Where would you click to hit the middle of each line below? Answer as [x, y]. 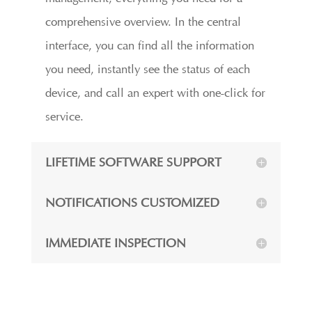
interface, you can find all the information [149, 45]
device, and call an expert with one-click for [155, 92]
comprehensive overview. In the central [143, 21]
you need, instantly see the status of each [147, 69]
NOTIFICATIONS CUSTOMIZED [132, 202]
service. [64, 116]
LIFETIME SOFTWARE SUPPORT [133, 162]
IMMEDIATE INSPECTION [115, 242]
